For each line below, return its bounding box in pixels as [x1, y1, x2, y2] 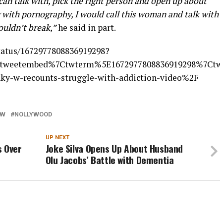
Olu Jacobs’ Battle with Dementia [45, 152, 174, 167]
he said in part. [56, 21, 116, 33]
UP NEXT [45, 134, 69, 141]
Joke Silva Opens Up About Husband [45, 141, 183, 156]
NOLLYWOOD [14, 110, 52, 118]
